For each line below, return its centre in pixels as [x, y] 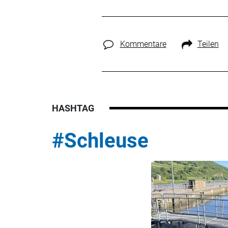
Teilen [208, 44]
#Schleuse [100, 140]
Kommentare [143, 44]
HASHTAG [73, 108]
